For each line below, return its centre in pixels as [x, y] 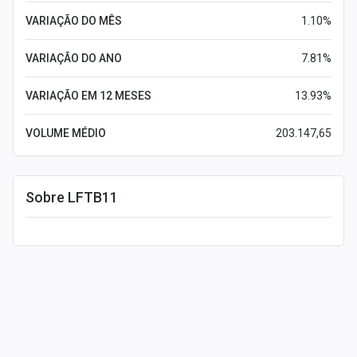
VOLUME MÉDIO [66, 133]
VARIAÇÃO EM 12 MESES [88, 96]
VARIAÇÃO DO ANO [74, 58]
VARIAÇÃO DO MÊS [74, 21]
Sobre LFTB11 [72, 197]
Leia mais [51, 215]
